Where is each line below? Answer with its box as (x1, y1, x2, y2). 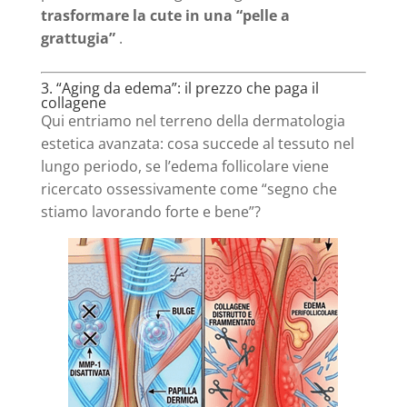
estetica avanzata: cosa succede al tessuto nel (40, 133, 354, 154)
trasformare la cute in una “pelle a (40, 5, 290, 25)
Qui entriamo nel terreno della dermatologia (40, 110, 345, 131)
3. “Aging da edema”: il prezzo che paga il (40, 77, 319, 98)
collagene (40, 92, 106, 113)
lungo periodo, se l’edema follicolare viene (40, 155, 329, 176)
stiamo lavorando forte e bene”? (40, 201, 261, 222)
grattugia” (40, 27, 115, 48)
